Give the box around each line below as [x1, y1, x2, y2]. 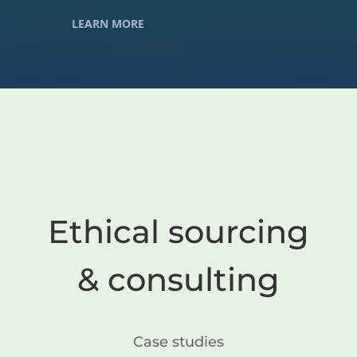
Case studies [132, 333, 224, 351]
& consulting [76, 260, 280, 300]
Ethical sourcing [47, 212, 309, 252]
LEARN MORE [72, 16, 144, 32]
